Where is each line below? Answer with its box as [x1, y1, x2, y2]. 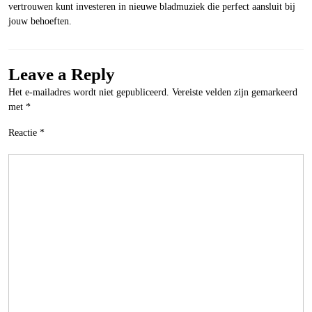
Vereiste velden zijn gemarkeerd [172, 87, 297, 97]
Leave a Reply [8, 65, 115, 84]
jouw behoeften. [8, 16, 72, 26]
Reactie [8, 127, 40, 138]
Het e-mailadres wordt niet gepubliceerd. [8, 87, 169, 97]
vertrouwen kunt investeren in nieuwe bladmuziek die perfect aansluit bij [8, 1, 295, 12]
